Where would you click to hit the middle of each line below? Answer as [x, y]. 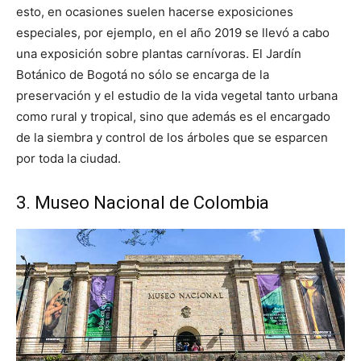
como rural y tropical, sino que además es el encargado [173, 116]
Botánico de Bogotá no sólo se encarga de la [143, 74]
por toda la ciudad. [68, 158]
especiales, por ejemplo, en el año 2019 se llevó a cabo [173, 32]
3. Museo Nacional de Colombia [143, 202]
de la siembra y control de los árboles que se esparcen [172, 137]
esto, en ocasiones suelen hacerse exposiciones [155, 11]
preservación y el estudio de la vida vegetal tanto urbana [177, 95]
